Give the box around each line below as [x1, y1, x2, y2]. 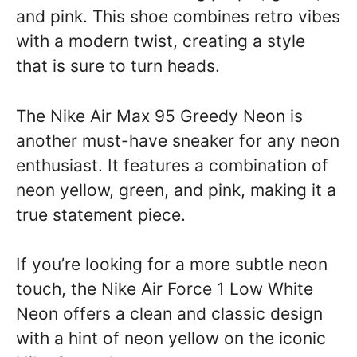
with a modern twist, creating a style [16, 31, 305, 51]
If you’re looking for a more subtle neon [16, 254, 328, 274]
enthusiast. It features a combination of [16, 155, 328, 175]
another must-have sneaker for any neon [16, 130, 339, 151]
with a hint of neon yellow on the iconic [16, 328, 326, 348]
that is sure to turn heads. [16, 56, 220, 76]
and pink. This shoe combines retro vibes [16, 6, 340, 26]
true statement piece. [16, 204, 186, 225]
